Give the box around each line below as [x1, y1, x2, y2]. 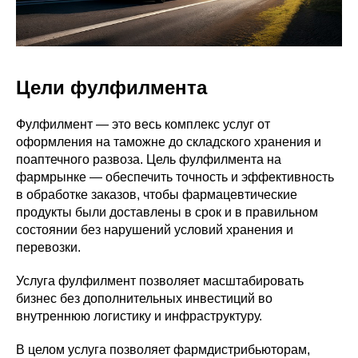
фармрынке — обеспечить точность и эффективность [16, 170, 334, 185]
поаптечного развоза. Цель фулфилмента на [16, 153, 281, 167]
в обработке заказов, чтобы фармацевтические [16, 188, 297, 202]
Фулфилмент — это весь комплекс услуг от [16, 117, 270, 132]
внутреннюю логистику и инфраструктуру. [16, 309, 262, 324]
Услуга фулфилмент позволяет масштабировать [16, 274, 304, 288]
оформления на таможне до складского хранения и [16, 135, 321, 149]
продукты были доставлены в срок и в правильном [16, 205, 318, 220]
